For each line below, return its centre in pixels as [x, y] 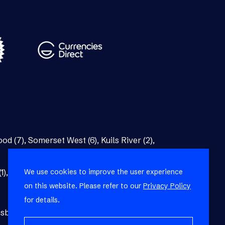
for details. [42, 200]
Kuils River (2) [127, 140]
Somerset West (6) [63, 140]
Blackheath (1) [62, 213]
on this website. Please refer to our [84, 186]
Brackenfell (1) [119, 213]
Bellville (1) [30, 173]
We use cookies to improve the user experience [103, 172]
